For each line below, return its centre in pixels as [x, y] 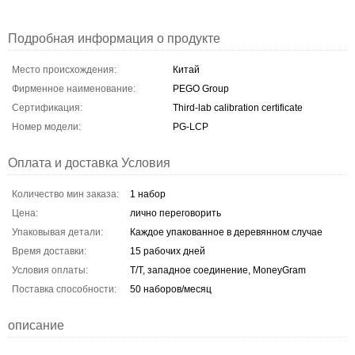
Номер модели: [46, 126]
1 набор [148, 194]
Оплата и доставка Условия [89, 162]
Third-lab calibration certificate [238, 107]
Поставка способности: [64, 289]
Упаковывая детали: [57, 232]
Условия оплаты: [50, 270]
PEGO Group [201, 88]
